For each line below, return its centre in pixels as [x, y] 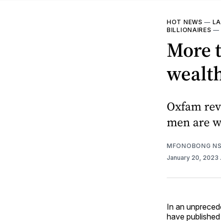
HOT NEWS [185, 22]
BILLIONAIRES [189, 30]
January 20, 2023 [193, 158]
